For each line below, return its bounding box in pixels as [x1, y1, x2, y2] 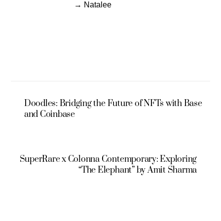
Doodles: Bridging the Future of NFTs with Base [24, 98, 202, 110]
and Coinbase [24, 109, 75, 120]
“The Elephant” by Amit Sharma [78, 164, 197, 176]
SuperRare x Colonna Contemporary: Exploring [19, 153, 197, 165]
